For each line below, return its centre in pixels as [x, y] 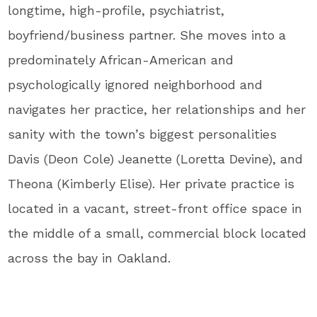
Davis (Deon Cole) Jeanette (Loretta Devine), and [156, 159]
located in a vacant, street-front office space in [155, 208]
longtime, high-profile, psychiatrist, [116, 10]
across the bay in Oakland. [90, 258]
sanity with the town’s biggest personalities [143, 134]
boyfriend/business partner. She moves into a [147, 35]
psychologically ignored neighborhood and [136, 85]
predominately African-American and [121, 60]
